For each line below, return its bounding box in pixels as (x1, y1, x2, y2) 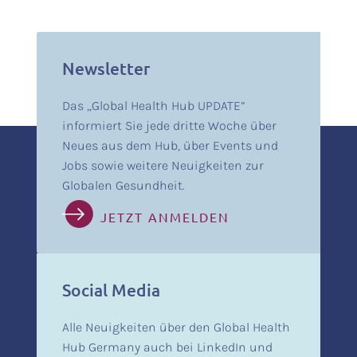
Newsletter (61, 57, 150, 79)
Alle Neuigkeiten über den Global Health (61, 319, 290, 335)
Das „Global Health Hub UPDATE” (61, 97, 245, 113)
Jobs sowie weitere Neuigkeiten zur (61, 157, 264, 173)
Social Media (61, 278, 160, 300)
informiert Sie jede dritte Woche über (61, 117, 277, 133)
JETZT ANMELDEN (100, 208, 229, 225)
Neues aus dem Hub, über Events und (61, 137, 278, 153)
